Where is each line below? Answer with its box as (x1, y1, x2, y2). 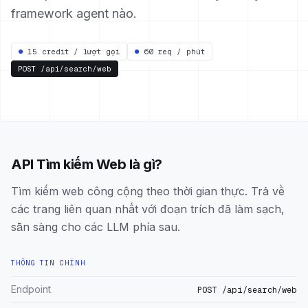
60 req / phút (144, 47, 205, 56)
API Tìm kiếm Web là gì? (11, 156, 162, 173)
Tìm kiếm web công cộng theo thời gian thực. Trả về (11, 184, 285, 198)
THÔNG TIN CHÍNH (11, 259, 86, 267)
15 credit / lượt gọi (27, 47, 120, 56)
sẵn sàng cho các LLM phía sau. (11, 220, 180, 234)
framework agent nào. (11, 6, 137, 21)
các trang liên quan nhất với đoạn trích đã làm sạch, (11, 202, 285, 216)
